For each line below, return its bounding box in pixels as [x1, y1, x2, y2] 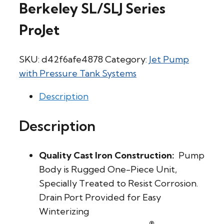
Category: [105, 53, 149, 65]
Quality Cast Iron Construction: [39, 149, 174, 161]
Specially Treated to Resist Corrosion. [39, 177, 200, 189]
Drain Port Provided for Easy [39, 191, 161, 203]
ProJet [19, 21, 59, 39]
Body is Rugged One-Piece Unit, [39, 163, 177, 175]
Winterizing [39, 205, 89, 217]
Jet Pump [149, 53, 189, 65]
